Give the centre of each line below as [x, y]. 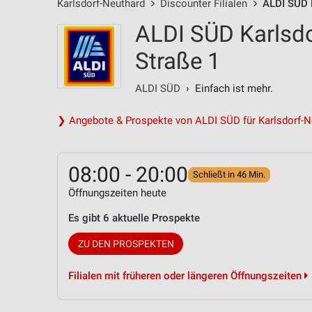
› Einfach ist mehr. [227, 88]
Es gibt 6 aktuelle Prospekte [134, 218]
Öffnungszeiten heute [117, 193]
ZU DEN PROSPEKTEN [126, 244]
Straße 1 [178, 61]
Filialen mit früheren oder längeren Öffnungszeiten [186, 276]
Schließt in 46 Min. [229, 174]
